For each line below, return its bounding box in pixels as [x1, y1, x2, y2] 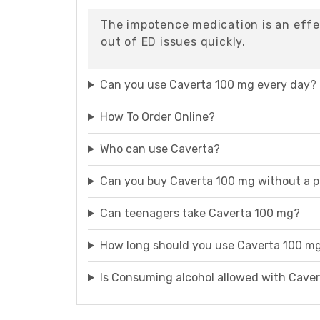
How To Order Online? [99, 110, 215, 124]
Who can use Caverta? [99, 142, 220, 156]
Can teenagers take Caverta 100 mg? [99, 206, 300, 220]
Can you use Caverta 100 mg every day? [99, 78, 316, 91]
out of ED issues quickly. [101, 35, 246, 49]
